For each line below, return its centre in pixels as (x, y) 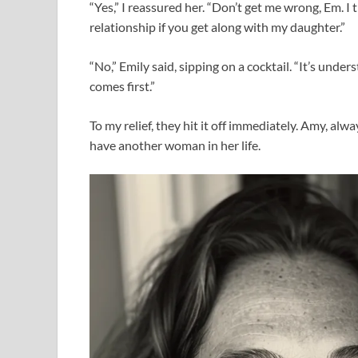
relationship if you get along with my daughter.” (217, 26)
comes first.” (122, 86)
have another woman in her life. (175, 145)
